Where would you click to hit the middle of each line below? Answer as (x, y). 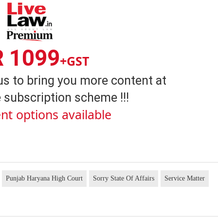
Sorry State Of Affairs (124, 179)
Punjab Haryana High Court (45, 179)
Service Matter (185, 179)
